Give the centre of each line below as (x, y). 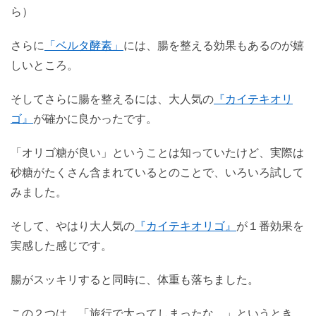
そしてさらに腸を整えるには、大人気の (112, 99)
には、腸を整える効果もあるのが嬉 (214, 45)
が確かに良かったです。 (95, 119)
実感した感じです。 (61, 245)
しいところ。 (44, 65)
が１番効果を (270, 226)
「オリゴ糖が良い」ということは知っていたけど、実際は (157, 152)
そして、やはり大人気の (73, 226)
